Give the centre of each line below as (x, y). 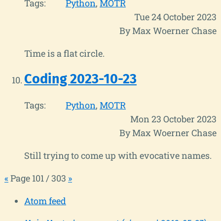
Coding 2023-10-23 (80, 79)
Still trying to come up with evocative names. (118, 155)
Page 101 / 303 (38, 178)
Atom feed (45, 201)
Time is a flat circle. (64, 53)
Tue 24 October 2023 (175, 17)
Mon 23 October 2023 (173, 119)
